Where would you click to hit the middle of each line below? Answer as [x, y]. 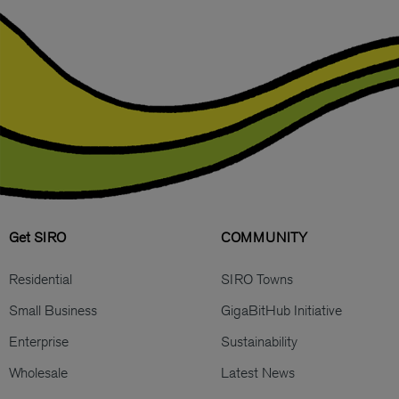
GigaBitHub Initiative [282, 310]
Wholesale [38, 372]
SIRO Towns [257, 279]
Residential [41, 279]
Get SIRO [37, 237]
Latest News [258, 372]
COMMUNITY [265, 237]
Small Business [53, 310]
